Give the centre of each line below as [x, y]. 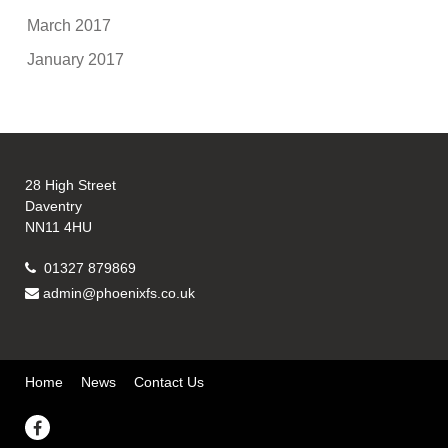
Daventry [54, 206]
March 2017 [69, 25]
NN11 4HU [59, 227]
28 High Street [71, 185]
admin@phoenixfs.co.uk [119, 293]
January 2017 [76, 59]
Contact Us [169, 382]
